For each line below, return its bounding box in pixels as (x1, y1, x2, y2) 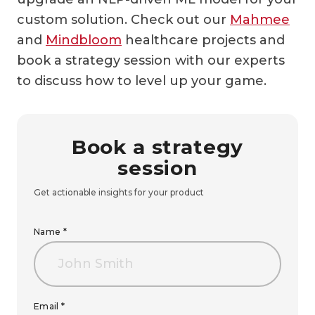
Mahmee (230, 11, 290, 27)
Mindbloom (46, 32, 122, 48)
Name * (34, 226, 67, 237)
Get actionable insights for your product (34, 186, 204, 198)
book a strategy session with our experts (17, 52, 285, 68)
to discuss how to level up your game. (17, 72, 266, 89)
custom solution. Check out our (17, 11, 230, 27)
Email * (34, 300, 65, 311)
